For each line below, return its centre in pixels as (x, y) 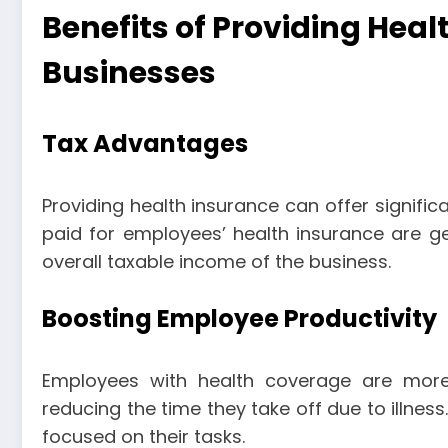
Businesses (129, 72)
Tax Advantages (145, 143)
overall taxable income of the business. (216, 261)
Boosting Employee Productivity (239, 319)
